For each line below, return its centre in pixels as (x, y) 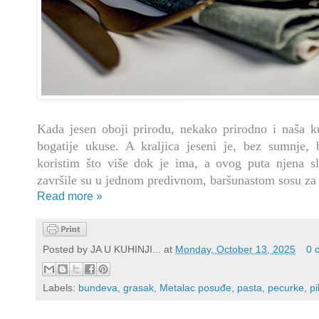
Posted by (67, 250)
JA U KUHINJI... (126, 250)
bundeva (98, 287)
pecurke (286, 287)
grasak (138, 287)
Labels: (61, 287)
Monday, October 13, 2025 (235, 250)
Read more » (70, 197)
